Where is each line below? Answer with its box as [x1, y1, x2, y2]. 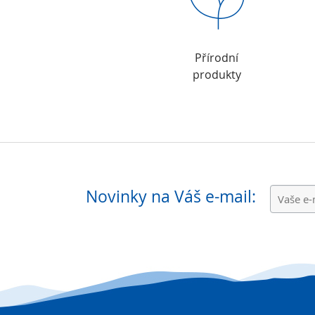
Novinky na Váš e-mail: [86, 186, 256, 207]
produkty [192, 67, 241, 82]
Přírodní [195, 50, 238, 65]
